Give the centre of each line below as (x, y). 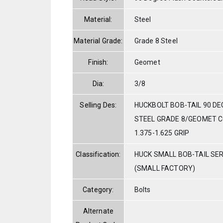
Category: (98, 189)
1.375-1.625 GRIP (162, 133)
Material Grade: (98, 41)
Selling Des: (98, 105)
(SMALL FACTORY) (165, 168)
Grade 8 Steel (156, 41)
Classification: (98, 154)
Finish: (98, 62)
